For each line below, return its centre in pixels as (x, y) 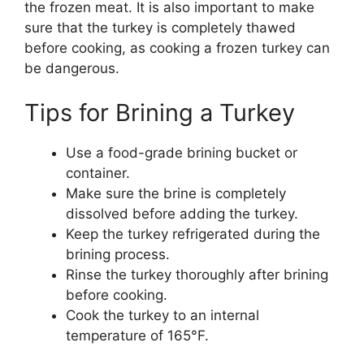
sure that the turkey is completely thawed (160, 27)
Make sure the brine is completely (176, 194)
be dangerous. (72, 68)
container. (98, 173)
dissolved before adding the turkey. (182, 214)
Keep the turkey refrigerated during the (193, 234)
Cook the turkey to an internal (162, 316)
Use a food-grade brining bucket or (182, 153)
